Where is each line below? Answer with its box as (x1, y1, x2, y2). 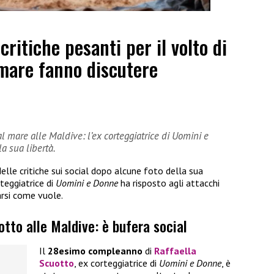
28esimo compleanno (48, 245, 143, 257)
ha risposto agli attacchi (118, 177, 220, 190)
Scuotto (39, 257, 74, 270)
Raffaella (154, 245, 196, 257)
